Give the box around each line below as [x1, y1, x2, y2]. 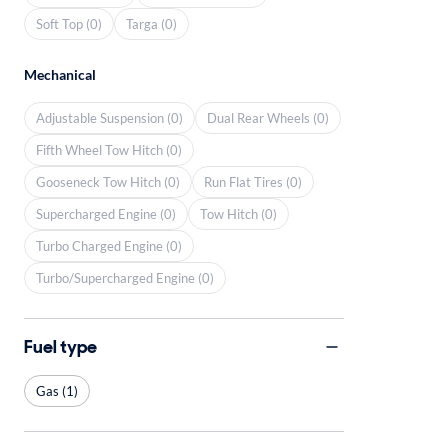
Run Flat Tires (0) [204, 173, 302, 190]
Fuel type [24, 334, 97, 359]
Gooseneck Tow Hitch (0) [36, 173, 180, 190]
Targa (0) [126, 15, 177, 32]
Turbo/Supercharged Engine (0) [36, 269, 214, 286]
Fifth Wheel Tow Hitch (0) [36, 141, 182, 158]
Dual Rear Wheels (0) [207, 109, 329, 126]
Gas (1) [36, 382, 78, 399]
